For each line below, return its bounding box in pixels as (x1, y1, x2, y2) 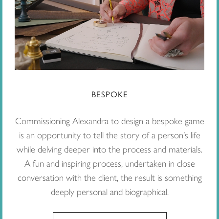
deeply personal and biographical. (50, 186, 169, 198)
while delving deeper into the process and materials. (17, 144, 202, 155)
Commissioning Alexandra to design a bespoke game (15, 115, 204, 127)
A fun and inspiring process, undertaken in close (24, 158, 195, 170)
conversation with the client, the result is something (17, 172, 202, 184)
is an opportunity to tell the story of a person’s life (19, 130, 200, 141)
